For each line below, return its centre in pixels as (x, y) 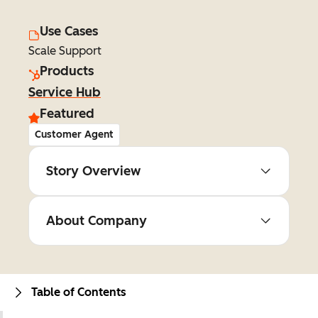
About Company (97, 221)
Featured (67, 114)
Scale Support (65, 51)
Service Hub (65, 92)
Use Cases (69, 31)
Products (67, 71)
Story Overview (93, 171)
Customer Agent (74, 135)
